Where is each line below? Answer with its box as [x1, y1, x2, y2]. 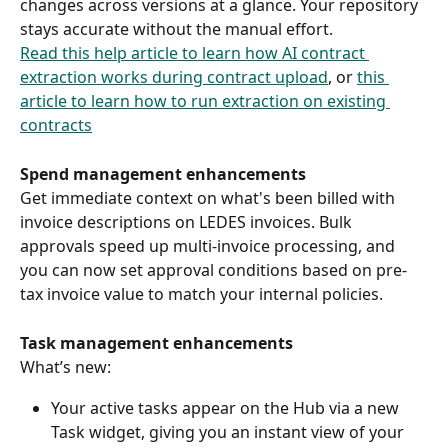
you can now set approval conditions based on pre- [20, 259, 407, 282]
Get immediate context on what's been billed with [20, 187, 399, 210]
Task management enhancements [20, 331, 293, 354]
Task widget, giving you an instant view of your [51, 420, 408, 443]
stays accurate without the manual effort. [20, 18, 337, 41]
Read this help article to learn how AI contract [20, 42, 369, 65]
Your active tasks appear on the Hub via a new [51, 396, 403, 419]
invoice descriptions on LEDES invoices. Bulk [20, 211, 356, 234]
